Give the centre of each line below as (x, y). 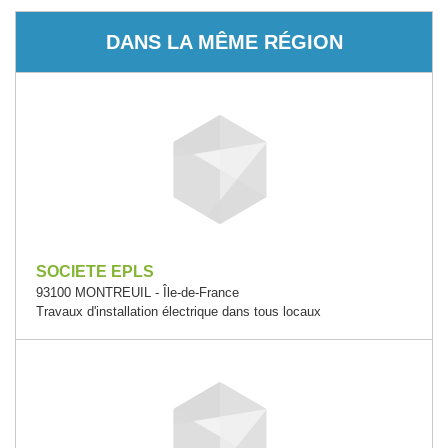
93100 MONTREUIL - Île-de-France (137, 292)
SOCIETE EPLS (95, 271)
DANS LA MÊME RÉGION (224, 41)
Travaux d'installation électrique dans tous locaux (178, 311)
